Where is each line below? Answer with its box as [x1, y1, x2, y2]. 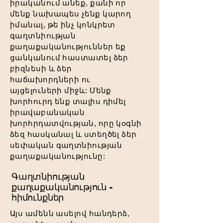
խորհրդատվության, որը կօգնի [10, 119, 142, 127]
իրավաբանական [10, 108, 85, 116]
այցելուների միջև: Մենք [10, 86, 111, 95]
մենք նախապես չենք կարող [10, 9, 131, 18]
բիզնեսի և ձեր [10, 64, 72, 73]
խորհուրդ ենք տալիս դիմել [10, 97, 126, 106]
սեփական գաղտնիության [10, 141, 122, 149]
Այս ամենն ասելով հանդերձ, [10, 209, 130, 218]
